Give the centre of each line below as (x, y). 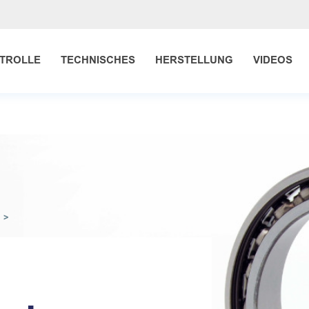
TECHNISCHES (98, 60)
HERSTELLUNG (194, 60)
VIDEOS (273, 60)
